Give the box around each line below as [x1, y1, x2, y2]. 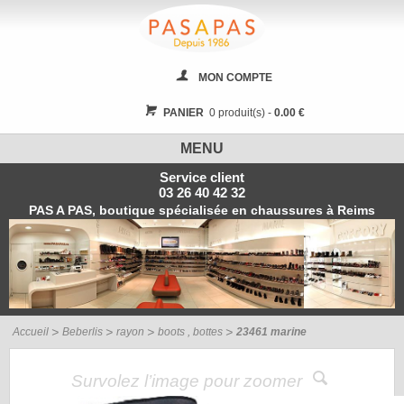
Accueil [13, 326, 49, 339]
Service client [160, 170, 244, 186]
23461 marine [236, 326, 307, 339]
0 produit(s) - [203, 106, 274, 120]
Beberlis [62, 326, 103, 339]
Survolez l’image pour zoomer [70, 372, 307, 391]
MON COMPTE [197, 71, 272, 85]
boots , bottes [158, 326, 223, 339]
